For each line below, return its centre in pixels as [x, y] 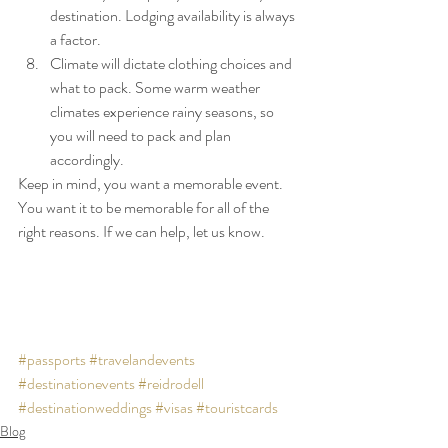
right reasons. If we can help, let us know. [141, 231]
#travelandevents [142, 360]
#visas [174, 408]
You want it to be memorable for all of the [145, 207]
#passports [52, 360]
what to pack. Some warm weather [156, 87]
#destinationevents [76, 384]
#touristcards [237, 408]
